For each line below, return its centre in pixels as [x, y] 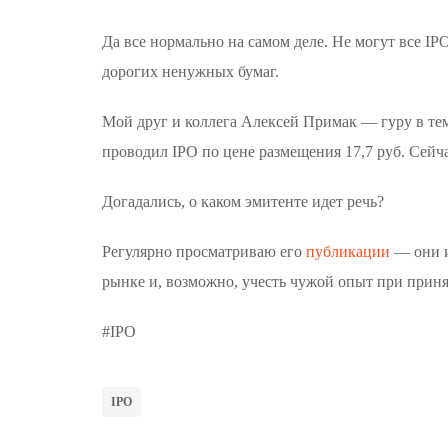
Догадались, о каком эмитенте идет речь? [243, 201]
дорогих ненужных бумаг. [190, 71]
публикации [346, 251]
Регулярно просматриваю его [202, 251]
